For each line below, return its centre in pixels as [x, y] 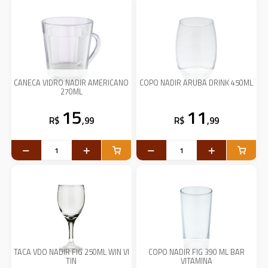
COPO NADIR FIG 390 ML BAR [196, 252]
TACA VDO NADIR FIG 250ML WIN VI [71, 252]
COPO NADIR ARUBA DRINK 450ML [197, 83]
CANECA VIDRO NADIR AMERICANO [71, 83]
